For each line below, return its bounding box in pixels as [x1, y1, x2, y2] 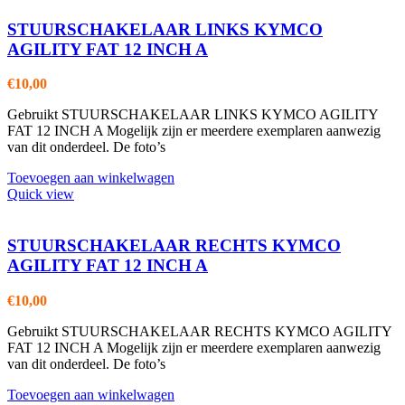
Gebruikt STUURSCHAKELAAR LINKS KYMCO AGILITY [7, 107, 378, 123]
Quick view [7, 186, 74, 202]
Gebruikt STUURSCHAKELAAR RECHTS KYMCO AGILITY [7, 323, 391, 339]
